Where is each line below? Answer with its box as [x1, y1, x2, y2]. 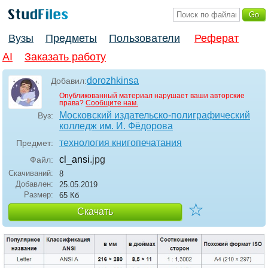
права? [59, 99, 86, 108]
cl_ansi [59, 154, 90, 165]
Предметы [45, 32, 97, 45]
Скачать [77, 206, 113, 217]
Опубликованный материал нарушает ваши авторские [59, 92, 245, 100]
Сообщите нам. [86, 99, 138, 108]
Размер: [24, 190, 53, 200]
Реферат [194, 32, 239, 45]
